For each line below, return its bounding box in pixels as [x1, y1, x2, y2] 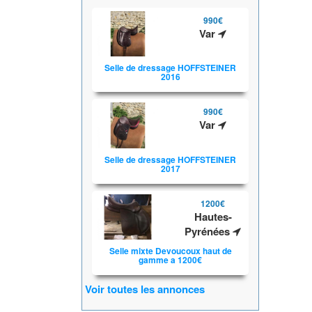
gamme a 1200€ [139, 253, 202, 267]
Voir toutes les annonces [85, 281, 205, 297]
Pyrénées [185, 223, 233, 239]
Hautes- [194, 208, 232, 224]
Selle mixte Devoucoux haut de [109, 244, 232, 258]
